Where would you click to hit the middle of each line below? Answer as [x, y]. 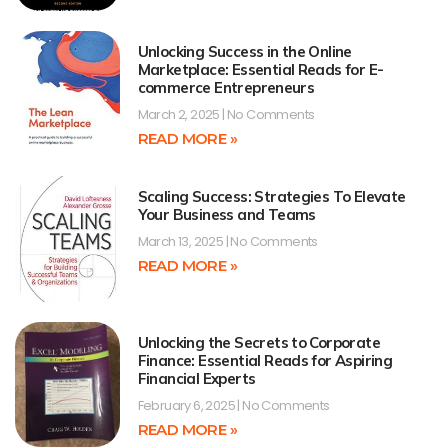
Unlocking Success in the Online [244, 51]
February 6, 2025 [187, 405]
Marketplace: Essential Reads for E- [260, 69]
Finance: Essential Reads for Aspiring [265, 360]
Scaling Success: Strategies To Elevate [271, 197]
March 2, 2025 [180, 114]
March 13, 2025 [181, 242]
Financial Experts [196, 378]
